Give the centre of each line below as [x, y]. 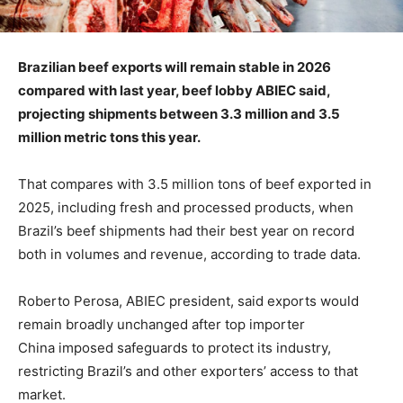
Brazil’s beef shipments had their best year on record [186, 231]
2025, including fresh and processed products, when [186, 208]
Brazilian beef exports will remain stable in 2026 [175, 67]
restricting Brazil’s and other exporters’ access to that [188, 372]
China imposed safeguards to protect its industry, [175, 348]
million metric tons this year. [109, 138]
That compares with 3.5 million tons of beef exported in [195, 184]
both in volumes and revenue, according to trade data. [189, 255]
